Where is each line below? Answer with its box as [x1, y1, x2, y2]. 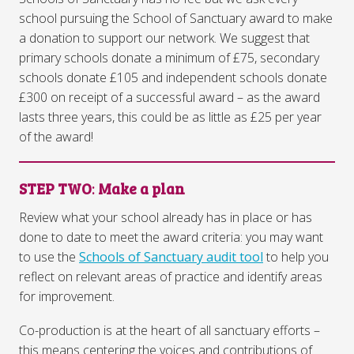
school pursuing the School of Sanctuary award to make [19, 9, 333, 27]
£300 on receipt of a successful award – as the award [19, 88, 320, 106]
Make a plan [98, 179, 185, 198]
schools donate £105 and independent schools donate [19, 69, 327, 86]
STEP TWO [19, 179, 92, 198]
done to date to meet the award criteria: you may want [19, 228, 323, 246]
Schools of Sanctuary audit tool [79, 247, 263, 265]
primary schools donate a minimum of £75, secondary [19, 49, 319, 66]
